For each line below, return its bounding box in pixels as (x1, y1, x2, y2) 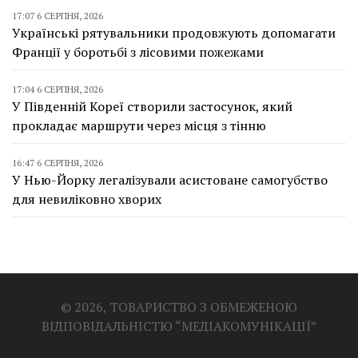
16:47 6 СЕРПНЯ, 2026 (12, 156, 103, 169)
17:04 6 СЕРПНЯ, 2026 (12, 82, 103, 95)
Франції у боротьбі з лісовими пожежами (12, 42, 264, 61)
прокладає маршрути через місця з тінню (12, 116, 266, 134)
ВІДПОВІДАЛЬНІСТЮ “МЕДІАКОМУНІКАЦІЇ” (42, 316, 316, 335)
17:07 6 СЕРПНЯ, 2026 (12, 9, 103, 22)
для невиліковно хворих (12, 189, 161, 208)
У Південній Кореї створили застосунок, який (12, 97, 292, 115)
